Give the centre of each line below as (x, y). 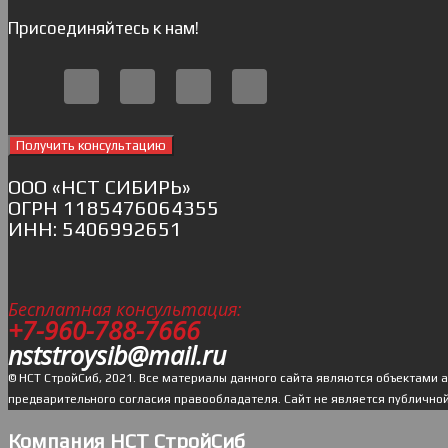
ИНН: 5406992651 (95, 228)
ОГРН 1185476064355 (113, 207)
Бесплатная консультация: (125, 308)
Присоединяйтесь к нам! (103, 28)
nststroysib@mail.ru (117, 354)
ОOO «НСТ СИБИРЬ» (99, 186)
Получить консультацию (91, 145)
